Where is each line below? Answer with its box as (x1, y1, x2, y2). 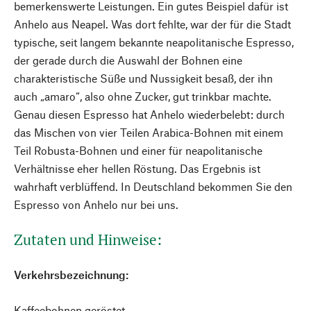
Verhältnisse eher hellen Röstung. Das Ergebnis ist (14, 162, 260, 175)
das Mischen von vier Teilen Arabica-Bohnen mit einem (14, 126, 283, 139)
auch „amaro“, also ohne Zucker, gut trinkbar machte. (14, 90, 271, 103)
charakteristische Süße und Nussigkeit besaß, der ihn (14, 72, 273, 85)
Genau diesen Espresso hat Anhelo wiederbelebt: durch (14, 108, 285, 121)
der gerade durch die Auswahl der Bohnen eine (14, 53, 242, 67)
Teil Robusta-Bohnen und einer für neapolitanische (14, 144, 262, 157)
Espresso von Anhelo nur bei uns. (14, 198, 178, 211)
